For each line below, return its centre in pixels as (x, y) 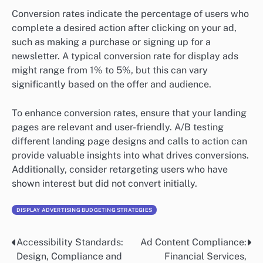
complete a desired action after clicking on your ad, (124, 28)
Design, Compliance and (69, 256)
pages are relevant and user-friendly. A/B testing (118, 127)
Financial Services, (205, 256)
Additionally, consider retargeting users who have (120, 169)
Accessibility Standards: (70, 242)
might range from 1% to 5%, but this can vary (110, 70)
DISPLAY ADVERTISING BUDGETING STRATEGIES (84, 210)
